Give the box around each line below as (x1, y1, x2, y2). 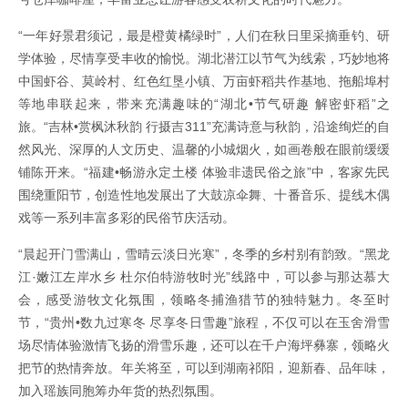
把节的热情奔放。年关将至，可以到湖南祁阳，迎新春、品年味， (18, 361, 390, 376)
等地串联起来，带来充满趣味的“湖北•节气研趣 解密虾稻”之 (18, 97, 390, 112)
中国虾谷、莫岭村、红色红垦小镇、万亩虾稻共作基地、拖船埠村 (18, 74, 390, 89)
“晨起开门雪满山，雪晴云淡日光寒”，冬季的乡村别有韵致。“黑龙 (18, 247, 390, 262)
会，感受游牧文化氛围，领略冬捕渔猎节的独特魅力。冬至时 (18, 292, 390, 308)
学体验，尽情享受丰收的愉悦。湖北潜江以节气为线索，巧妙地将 (18, 51, 390, 66)
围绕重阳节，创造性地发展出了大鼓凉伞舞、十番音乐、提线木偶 (18, 188, 390, 203)
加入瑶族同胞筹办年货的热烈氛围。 (18, 383, 222, 399)
